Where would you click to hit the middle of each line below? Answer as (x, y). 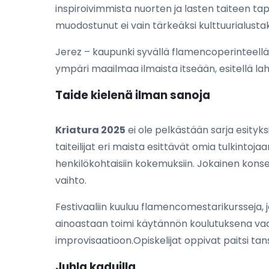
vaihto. (71, 180)
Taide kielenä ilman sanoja (133, 95)
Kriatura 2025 (90, 130)
